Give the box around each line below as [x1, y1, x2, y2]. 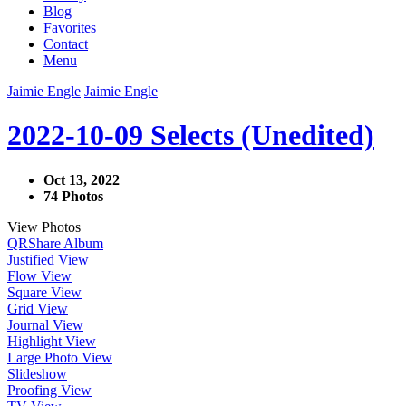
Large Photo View [7, 349, 112, 365]
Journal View [7, 316, 83, 333]
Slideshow [7, 365, 67, 382]
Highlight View [7, 333, 96, 349]
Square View [7, 284, 82, 300]
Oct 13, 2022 [43, 171, 120, 188]
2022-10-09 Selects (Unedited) [7, 119, 374, 152]
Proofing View [7, 382, 92, 398]
